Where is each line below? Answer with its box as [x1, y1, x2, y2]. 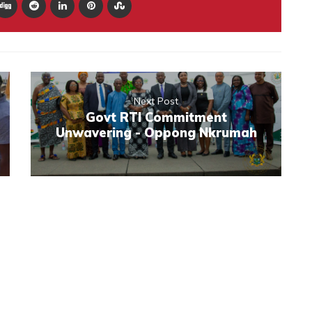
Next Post [134, 94, 178, 107]
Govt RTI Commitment [85, 109, 227, 125]
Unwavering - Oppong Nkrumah [55, 124, 257, 141]
